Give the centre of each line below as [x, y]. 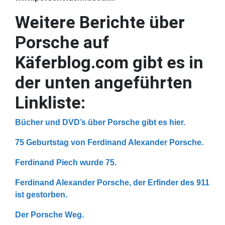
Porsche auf [62, 42]
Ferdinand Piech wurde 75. [66, 162]
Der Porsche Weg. [49, 215]
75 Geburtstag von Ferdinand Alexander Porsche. [109, 142]
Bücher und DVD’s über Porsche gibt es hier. [100, 122]
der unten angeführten [104, 82]
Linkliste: [50, 102]
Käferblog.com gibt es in [109, 62]
